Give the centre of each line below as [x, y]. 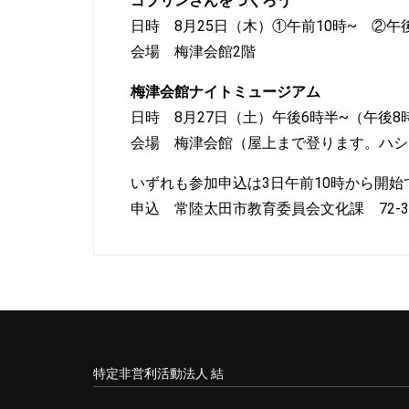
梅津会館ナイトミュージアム [225, 92]
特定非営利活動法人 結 [158, 374]
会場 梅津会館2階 [193, 52]
